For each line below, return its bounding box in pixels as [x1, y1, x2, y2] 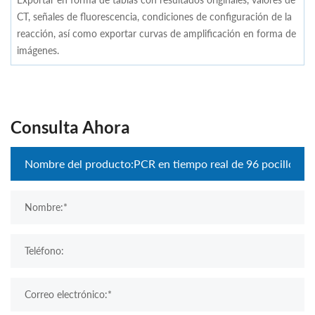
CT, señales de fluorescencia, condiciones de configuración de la [17, 9, 292, 23]
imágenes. [17, 43, 59, 57]
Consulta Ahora [11, 117, 130, 136]
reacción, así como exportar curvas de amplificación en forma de [17, 26, 296, 40]
